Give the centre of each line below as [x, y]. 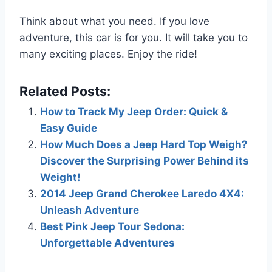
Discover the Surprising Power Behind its [144, 161]
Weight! [60, 177]
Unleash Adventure [90, 210]
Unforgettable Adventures [107, 243]
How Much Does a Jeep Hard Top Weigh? [144, 144]
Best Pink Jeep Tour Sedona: [112, 226]
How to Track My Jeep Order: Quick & [134, 111]
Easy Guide [69, 128]
